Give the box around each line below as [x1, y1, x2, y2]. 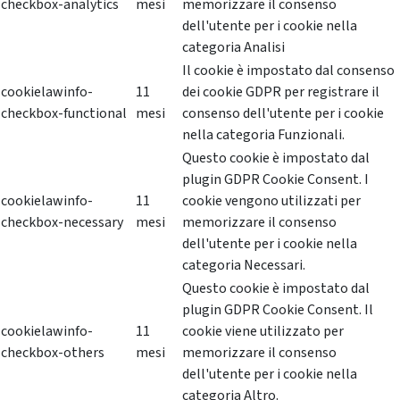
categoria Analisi [182, 37, 285, 58]
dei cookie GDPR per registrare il [182, 82, 379, 103]
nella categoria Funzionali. [182, 125, 345, 146]
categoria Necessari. [182, 255, 305, 276]
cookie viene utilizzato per [182, 321, 344, 342]
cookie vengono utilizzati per [182, 191, 361, 212]
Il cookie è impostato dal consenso [182, 61, 395, 81]
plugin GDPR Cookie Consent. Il [182, 300, 373, 321]
